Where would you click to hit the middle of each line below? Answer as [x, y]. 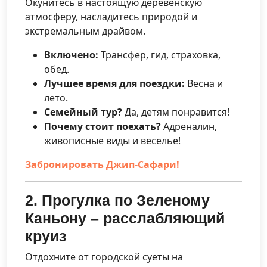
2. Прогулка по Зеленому [117, 200]
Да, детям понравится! [176, 112]
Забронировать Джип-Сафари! [102, 164]
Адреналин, [189, 126]
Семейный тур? [83, 112]
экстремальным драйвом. [85, 31]
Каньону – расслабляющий [125, 218]
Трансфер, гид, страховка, [159, 55]
